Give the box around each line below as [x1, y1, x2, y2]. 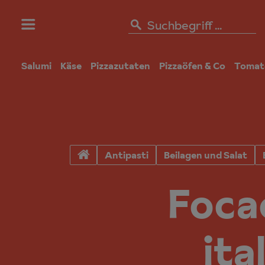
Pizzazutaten [91, 59, 150, 72]
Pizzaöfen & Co [159, 59, 225, 72]
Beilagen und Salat [164, 148, 247, 161]
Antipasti [105, 148, 148, 161]
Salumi [21, 59, 51, 72]
